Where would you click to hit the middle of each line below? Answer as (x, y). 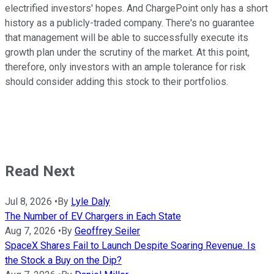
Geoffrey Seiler (107, 231)
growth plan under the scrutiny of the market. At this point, (127, 53)
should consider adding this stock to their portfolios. (117, 82)
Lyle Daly (91, 201)
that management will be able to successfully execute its (127, 38)
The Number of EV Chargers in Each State (93, 216)
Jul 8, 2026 (28, 201)
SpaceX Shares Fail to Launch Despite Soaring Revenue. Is (130, 245)
